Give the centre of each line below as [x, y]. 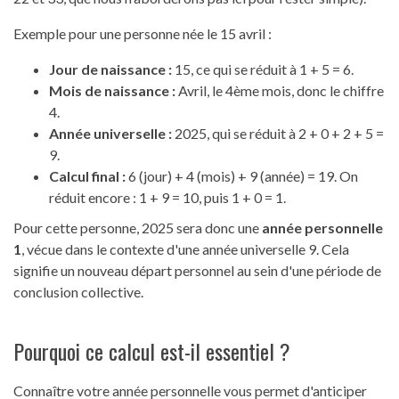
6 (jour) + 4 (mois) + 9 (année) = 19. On [242, 176]
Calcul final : [87, 176]
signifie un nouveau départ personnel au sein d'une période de [197, 271]
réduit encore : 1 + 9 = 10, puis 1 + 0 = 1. [167, 198]
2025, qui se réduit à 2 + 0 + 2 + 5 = [278, 134]
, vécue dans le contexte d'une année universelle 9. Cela [185, 249]
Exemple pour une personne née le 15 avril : [142, 34]
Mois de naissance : [112, 91]
